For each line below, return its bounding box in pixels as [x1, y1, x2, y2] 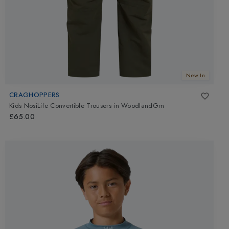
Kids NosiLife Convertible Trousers [9, 101, 111, 111]
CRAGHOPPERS [9, 89, 60, 100]
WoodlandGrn [121, 101, 165, 111]
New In [186, 71, 205, 80]
